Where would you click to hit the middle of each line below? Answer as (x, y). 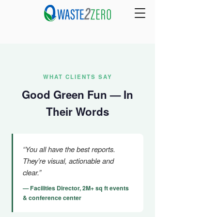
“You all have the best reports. (69, 149)
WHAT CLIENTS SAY (77, 77)
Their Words (77, 111)
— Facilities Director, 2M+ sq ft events (76, 188)
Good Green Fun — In (77, 94)
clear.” (32, 172)
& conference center (52, 198)
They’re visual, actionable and (68, 161)
